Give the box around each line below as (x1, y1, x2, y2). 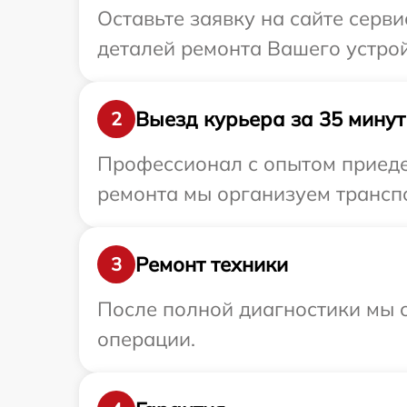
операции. (97, 326, 195, 352)
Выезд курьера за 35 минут (135, 105, 405, 132)
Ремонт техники (135, 251, 288, 277)
